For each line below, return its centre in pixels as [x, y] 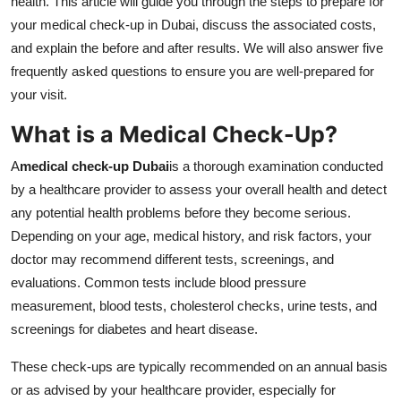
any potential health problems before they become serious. [181, 213]
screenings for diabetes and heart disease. [134, 329]
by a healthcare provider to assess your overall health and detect [199, 190]
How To [40, 59]
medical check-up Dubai [94, 166]
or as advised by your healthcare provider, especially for [173, 390]
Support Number [70, 103]
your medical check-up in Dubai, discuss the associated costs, [193, 25]
